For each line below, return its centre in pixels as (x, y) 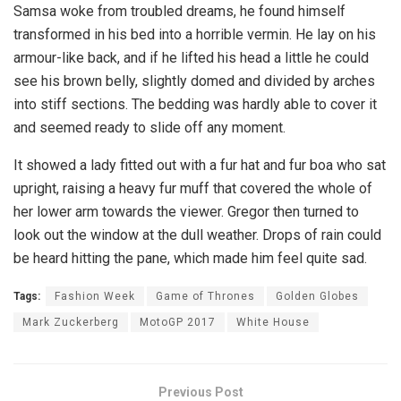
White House (273, 322)
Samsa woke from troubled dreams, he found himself (179, 11)
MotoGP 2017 (178, 322)
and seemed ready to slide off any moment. (149, 127)
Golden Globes (317, 296)
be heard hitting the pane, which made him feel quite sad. (190, 258)
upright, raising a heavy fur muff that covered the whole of (193, 188)
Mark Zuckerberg (71, 322)
